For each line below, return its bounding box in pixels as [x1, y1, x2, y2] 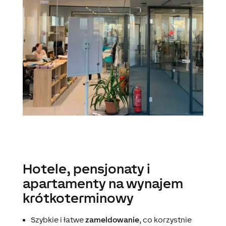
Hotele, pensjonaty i [22, 161, 150, 177]
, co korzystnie [139, 215, 192, 224]
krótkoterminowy [22, 190, 134, 206]
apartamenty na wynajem [22, 176, 183, 192]
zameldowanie [85, 215, 139, 224]
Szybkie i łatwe [30, 215, 85, 224]
